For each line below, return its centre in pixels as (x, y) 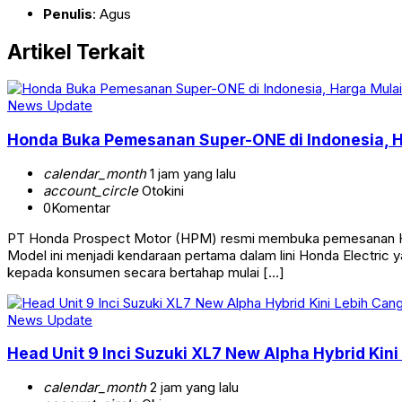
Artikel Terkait (76, 51)
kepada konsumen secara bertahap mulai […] (146, 272)
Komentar (81, 207)
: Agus (112, 14)
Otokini (161, 190)
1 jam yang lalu (191, 173)
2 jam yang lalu (192, 387)
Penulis (68, 14)
